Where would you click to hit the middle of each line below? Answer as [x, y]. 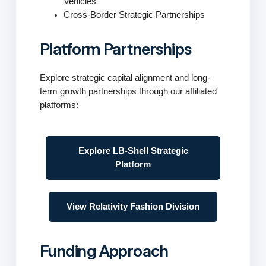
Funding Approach [104, 251]
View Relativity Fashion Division [133, 207]
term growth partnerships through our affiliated [128, 92]
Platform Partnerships [115, 49]
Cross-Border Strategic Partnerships [134, 15]
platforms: [59, 105]
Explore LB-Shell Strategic [133, 151]
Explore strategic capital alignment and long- [125, 78]
